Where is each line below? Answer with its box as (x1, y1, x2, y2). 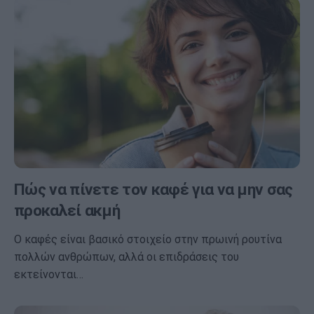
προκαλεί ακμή (14, 201, 121, 221)
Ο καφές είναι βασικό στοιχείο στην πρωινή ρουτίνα (14, 233, 282, 247)
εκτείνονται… (14, 268, 83, 282)
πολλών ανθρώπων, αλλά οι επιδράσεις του (14, 250, 239, 264)
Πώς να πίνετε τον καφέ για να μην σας (14, 180, 293, 200)
